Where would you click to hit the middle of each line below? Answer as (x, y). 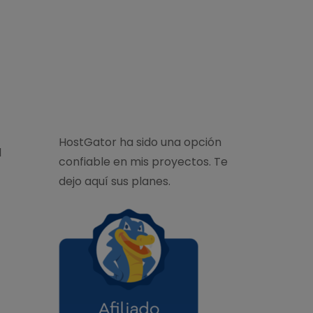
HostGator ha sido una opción (140, 142)
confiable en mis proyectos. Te (143, 161)
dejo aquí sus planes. (114, 181)
